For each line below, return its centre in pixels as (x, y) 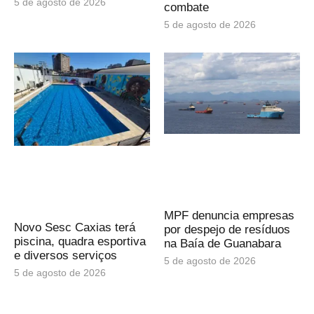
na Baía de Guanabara (223, 244)
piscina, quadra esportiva (80, 241)
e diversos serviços (66, 255)
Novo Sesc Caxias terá (75, 227)
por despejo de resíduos (227, 230)
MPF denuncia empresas (229, 216)
